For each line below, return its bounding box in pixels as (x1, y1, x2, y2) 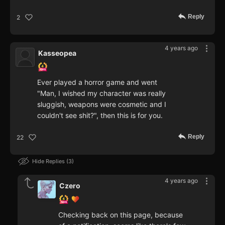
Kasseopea (38, 49, 76, 58)
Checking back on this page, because (58, 210, 183, 219)
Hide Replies (32, 158, 66, 165)
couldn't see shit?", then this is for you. (37, 111, 163, 120)
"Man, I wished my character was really (37, 89, 166, 98)
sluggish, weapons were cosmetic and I (37, 100, 166, 109)
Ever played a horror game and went (37, 78, 157, 87)
